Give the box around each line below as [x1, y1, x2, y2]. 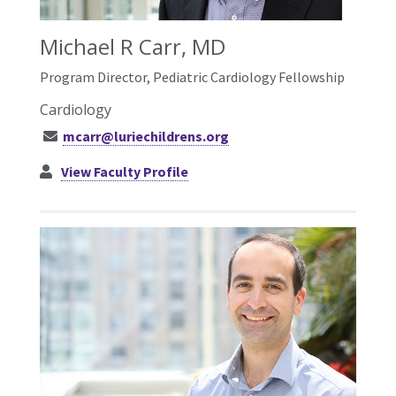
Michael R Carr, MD [40, 31, 225, 61]
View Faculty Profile [61, 162, 189, 180]
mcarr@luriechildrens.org [63, 126, 230, 145]
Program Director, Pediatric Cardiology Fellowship [40, 67, 345, 86]
